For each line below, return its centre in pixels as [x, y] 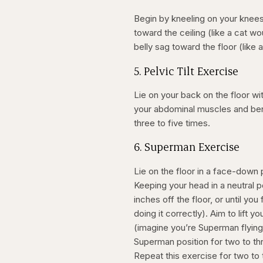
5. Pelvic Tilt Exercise [186, 71]
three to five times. [172, 123]
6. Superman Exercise [187, 147]
